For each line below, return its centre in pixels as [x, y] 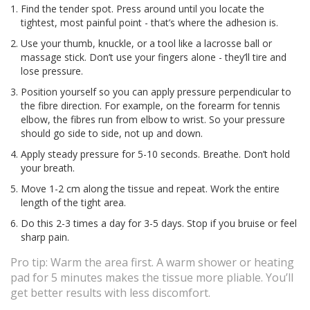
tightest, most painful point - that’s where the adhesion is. [149, 23]
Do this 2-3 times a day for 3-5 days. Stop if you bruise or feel [159, 224]
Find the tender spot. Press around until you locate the [143, 9]
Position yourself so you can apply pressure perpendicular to [156, 92]
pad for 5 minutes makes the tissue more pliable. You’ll [152, 278]
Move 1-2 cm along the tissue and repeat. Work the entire [150, 189]
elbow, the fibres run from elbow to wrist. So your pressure [153, 120]
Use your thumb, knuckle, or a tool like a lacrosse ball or [146, 44]
